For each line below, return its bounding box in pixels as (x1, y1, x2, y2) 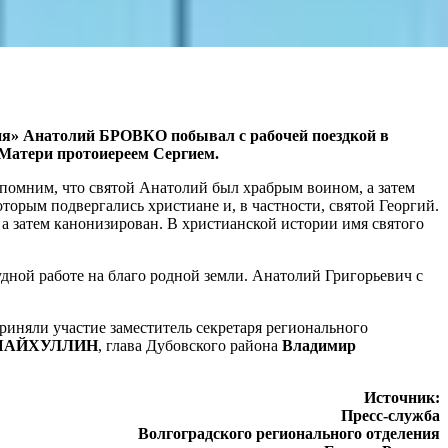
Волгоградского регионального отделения (138, 424, 440, 442)
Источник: (364, 388, 440, 406)
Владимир (282, 336, 356, 354)
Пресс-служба (341, 406, 440, 424)
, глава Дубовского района (98, 336, 282, 354)
